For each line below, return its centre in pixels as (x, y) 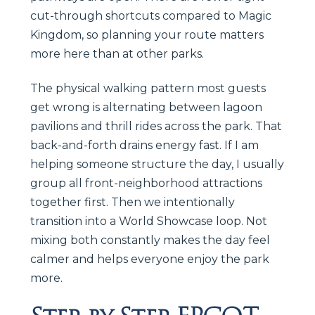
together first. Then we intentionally (133, 202)
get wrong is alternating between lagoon (146, 107)
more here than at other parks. (117, 53)
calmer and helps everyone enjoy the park (150, 259)
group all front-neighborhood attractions (146, 183)
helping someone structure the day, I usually (157, 164)
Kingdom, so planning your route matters (147, 34)
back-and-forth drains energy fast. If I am (144, 145)
